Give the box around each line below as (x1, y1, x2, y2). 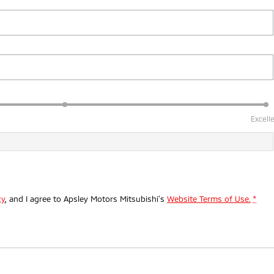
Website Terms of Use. (167, 193, 251, 204)
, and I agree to (5, 193, 64, 204)
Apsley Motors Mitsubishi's (64, 193, 165, 204)
